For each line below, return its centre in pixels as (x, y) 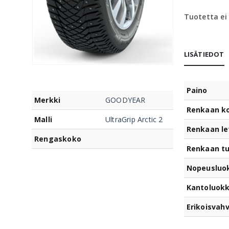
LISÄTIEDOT (204, 54)
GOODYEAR (125, 100)
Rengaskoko (58, 139)
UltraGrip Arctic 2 (134, 120)
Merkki (48, 100)
